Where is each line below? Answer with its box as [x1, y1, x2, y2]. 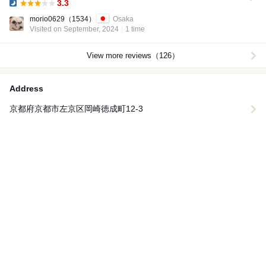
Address [9, 84, 43, 94]
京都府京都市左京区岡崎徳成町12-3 [9, 104, 143, 114]
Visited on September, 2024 [30, 25, 119, 34]
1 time [125, 25, 145, 34]
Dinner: [9, 6, 33, 15]
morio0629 [30, 14, 65, 23]
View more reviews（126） [87, 51, 179, 61]
